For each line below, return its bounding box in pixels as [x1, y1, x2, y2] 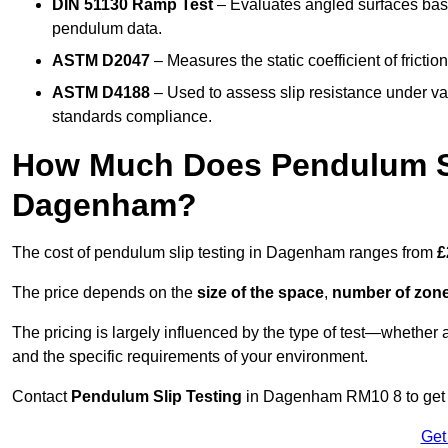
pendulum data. [52, 20, 162, 38]
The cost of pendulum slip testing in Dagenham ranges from [12, 244, 437, 262]
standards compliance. [52, 108, 212, 126]
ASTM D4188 [52, 84, 150, 102]
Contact [12, 388, 71, 406]
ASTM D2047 [52, 52, 150, 70]
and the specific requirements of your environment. [12, 348, 368, 366]
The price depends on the [12, 284, 197, 302]
